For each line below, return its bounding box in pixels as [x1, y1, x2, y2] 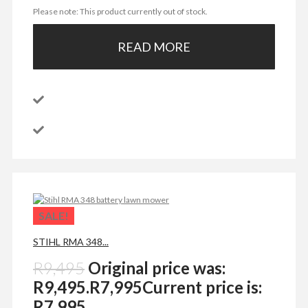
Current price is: [142, 277, 262, 298]
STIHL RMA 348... [33, 236, 109, 248]
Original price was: [88, 258, 225, 278]
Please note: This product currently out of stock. [33, 6, 210, 17]
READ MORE [118, 39, 190, 55]
